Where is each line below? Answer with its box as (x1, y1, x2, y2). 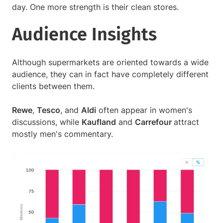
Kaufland (82, 117, 116, 127)
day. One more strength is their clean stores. (12, 2, 181, 12)
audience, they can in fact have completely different (12, 69, 209, 80)
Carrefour (135, 117, 174, 127)
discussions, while (12, 117, 82, 127)
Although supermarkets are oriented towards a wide (12, 57, 209, 68)
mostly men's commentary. (12, 129, 115, 139)
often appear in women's (96, 105, 192, 115)
